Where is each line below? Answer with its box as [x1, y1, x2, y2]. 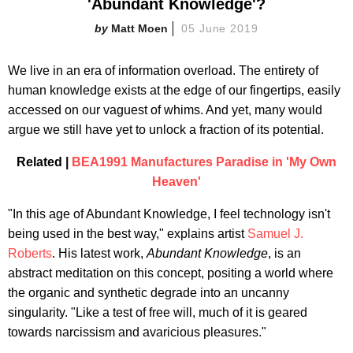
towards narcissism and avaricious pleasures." [8, 325, 266, 339]
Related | [17, 154, 72, 169]
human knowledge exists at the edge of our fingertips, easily [8, 83, 340, 97]
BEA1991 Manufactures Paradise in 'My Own [72, 154, 336, 169]
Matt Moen [110, 21, 168, 35]
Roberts [8, 246, 52, 260]
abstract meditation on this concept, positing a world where [8, 266, 333, 280]
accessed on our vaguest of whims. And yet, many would [8, 102, 322, 117]
